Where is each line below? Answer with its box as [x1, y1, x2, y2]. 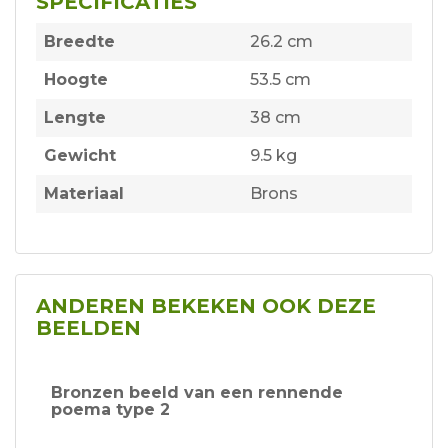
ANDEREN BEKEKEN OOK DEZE [36, 294, 376, 319]
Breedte [44, 32, 115, 52]
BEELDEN [36, 316, 141, 341]
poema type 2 [51, 400, 170, 420]
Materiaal [44, 184, 124, 204]
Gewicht [44, 146, 116, 166]
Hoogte [44, 70, 108, 90]
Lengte [44, 108, 106, 128]
